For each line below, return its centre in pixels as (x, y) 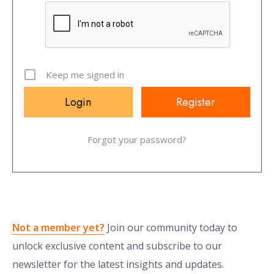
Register (196, 102)
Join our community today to (171, 228)
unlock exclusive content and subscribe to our (117, 246)
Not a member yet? (58, 228)
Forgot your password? (137, 140)
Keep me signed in (85, 75)
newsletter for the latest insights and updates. (118, 265)
